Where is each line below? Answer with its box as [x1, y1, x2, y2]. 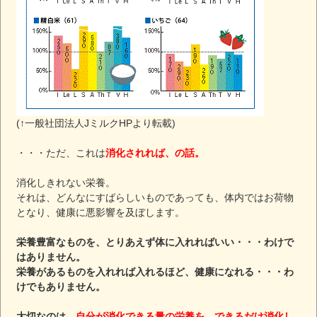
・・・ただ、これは [16, 146, 106, 158]
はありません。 [16, 250, 86, 263]
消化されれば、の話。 [105, 146, 205, 158]
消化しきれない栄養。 [16, 176, 116, 188]
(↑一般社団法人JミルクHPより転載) [16, 117, 176, 129]
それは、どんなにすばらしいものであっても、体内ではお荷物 [16, 191, 294, 203]
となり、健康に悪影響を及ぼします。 [16, 206, 185, 218]
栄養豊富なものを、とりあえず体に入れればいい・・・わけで [16, 236, 294, 248]
